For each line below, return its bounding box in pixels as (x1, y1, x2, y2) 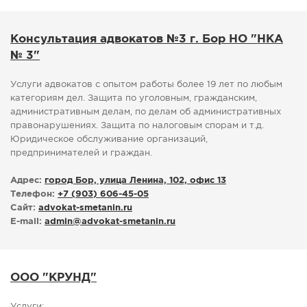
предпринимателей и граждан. (10, 149, 152, 158)
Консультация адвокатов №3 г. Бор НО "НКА (10, 34, 283, 45)
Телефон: (10, 191, 55, 199)
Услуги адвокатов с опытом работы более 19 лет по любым (10, 81, 282, 89)
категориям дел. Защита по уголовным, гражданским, (10, 95, 257, 103)
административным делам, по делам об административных (10, 108, 281, 116)
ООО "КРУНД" (10, 273, 97, 284)
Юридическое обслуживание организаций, (10, 136, 208, 144)
